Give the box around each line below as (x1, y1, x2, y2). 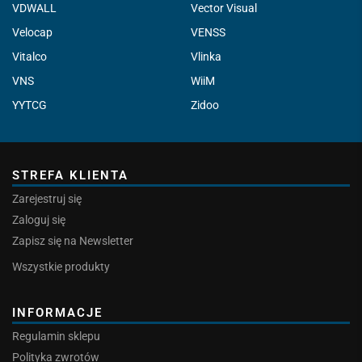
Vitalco (12, 49, 47, 63)
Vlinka (191, 49, 221, 63)
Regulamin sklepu (12, 329, 100, 343)
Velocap (12, 25, 53, 39)
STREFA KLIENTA (12, 167, 128, 183)
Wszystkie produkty (12, 259, 110, 273)
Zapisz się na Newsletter (12, 234, 133, 247)
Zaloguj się (12, 213, 65, 226)
